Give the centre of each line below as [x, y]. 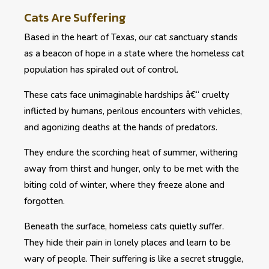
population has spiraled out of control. [101, 69]
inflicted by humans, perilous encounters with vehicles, [133, 111]
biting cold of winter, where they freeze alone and [124, 185]
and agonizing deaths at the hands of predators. [121, 127]
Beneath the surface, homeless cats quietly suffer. [124, 226]
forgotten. [44, 201]
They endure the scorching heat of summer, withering [131, 152]
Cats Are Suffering [75, 17]
